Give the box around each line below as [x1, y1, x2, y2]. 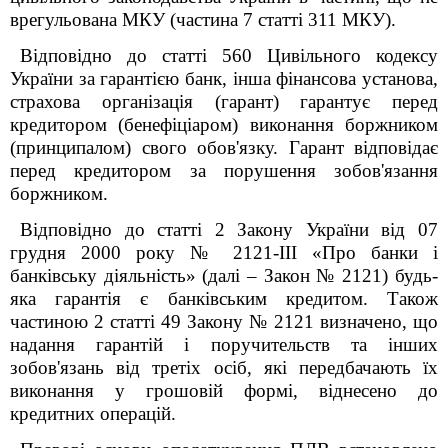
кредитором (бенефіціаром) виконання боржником [10, 114, 438, 135]
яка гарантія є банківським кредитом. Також [10, 288, 438, 309]
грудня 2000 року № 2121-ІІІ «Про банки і [10, 242, 438, 263]
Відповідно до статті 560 [20, 45, 267, 66]
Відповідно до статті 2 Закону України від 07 [20, 219, 438, 240]
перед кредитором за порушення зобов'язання [10, 160, 438, 181]
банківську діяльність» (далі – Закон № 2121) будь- [10, 265, 438, 286]
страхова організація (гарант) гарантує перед [10, 91, 438, 112]
